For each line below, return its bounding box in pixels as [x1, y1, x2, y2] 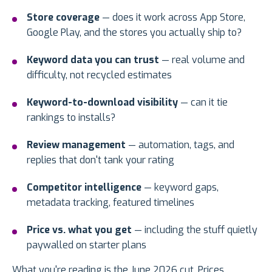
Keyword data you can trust [27, 53, 159, 67]
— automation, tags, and [126, 138, 234, 152]
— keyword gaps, [141, 181, 219, 194]
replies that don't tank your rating [27, 154, 174, 167]
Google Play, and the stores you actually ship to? [27, 26, 242, 39]
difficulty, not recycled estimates [27, 69, 172, 82]
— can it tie [178, 96, 228, 109]
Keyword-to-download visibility [27, 96, 178, 109]
